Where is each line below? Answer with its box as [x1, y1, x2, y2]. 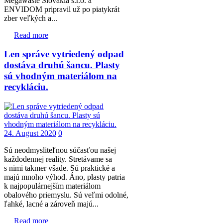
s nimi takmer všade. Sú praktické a [4, 164, 115, 173]
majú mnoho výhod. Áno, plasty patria [4, 173, 125, 182]
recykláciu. [4, 82, 48, 93]
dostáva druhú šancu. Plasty [4, 60, 120, 71]
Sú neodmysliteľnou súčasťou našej [4, 146, 116, 155]
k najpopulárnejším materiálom [4, 182, 101, 191]
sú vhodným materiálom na [4, 71, 117, 82]
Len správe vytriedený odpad [4, 49, 124, 60]
